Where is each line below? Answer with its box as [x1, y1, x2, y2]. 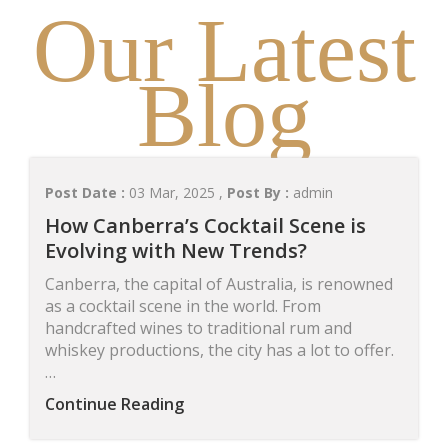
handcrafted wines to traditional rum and [45, 317, 352, 339]
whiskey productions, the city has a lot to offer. [45, 339, 394, 361]
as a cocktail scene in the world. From [45, 295, 321, 317]
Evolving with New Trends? [45, 237, 307, 264]
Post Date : [45, 183, 129, 202]
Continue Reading [45, 393, 184, 415]
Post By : [227, 183, 293, 202]
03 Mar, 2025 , [129, 183, 227, 202]
